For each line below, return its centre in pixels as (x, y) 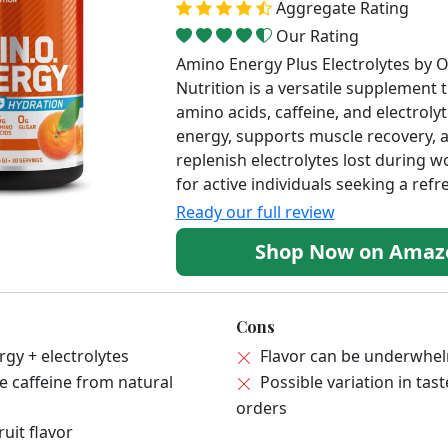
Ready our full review (255, 212)
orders (261, 408)
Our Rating (317, 36)
